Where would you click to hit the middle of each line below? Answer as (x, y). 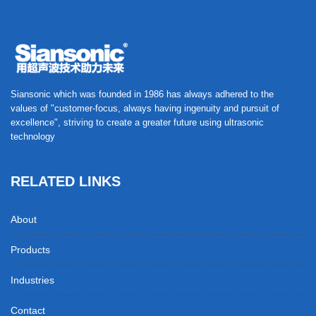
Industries (32, 280)
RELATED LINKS (66, 181)
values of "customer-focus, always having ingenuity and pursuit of (145, 108)
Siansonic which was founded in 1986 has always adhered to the (142, 94)
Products (30, 249)
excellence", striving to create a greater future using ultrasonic (137, 122)
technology (33, 136)
